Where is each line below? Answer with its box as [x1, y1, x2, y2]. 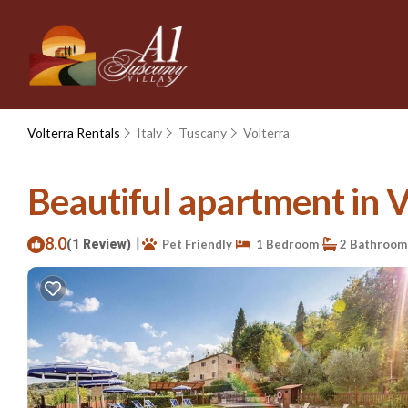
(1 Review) [66, 234, 131, 254]
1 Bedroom [250, 236, 319, 251]
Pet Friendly [157, 236, 232, 251]
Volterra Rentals [27, 125, 123, 140]
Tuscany [178, 125, 227, 140]
